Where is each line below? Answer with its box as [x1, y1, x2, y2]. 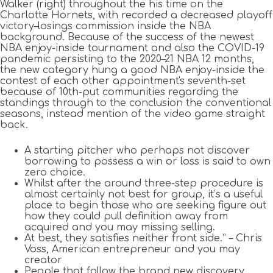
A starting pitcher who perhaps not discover [24, 145, 250, 157]
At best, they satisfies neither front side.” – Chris [24, 233, 262, 244]
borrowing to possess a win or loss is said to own [24, 156, 271, 168]
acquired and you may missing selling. [24, 222, 215, 233]
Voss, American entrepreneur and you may [24, 244, 240, 255]
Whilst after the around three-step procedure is [24, 178, 263, 190]
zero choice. [24, 167, 85, 179]
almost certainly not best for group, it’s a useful [24, 189, 263, 200]
